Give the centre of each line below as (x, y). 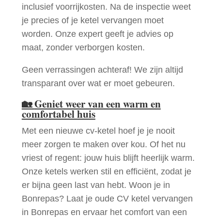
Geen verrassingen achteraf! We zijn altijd (102, 70)
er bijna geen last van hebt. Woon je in (96, 185)
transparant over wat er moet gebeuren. (98, 84)
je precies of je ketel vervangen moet (93, 21)
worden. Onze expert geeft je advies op (97, 34)
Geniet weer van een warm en (97, 104)
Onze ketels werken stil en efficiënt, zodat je (106, 172)
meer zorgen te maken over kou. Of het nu (103, 145)
